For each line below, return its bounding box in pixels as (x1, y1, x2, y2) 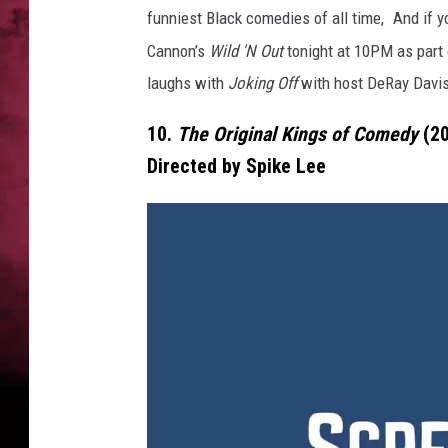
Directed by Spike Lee (147, 154, 326, 178)
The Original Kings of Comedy (177, 122, 423, 146)
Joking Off (224, 73, 297, 93)
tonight (287, 41, 333, 61)
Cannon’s (147, 41, 205, 61)
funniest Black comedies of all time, (147, 8, 388, 28)
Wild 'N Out (205, 41, 283, 61)
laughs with (147, 73, 224, 93)
